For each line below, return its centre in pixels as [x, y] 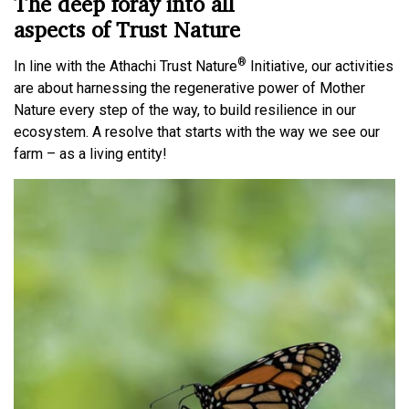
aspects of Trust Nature [127, 30]
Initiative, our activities [320, 67]
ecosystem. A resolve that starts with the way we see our [197, 132]
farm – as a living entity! [90, 154]
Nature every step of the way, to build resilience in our [185, 110]
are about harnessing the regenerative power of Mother [189, 89]
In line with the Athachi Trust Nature [126, 67]
